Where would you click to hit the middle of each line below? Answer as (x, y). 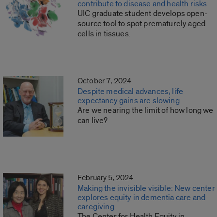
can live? (93, 121)
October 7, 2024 (105, 81)
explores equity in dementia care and (142, 198)
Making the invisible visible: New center (146, 188)
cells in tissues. (104, 34)
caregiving (97, 207)
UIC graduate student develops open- (143, 14)
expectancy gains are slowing (129, 101)
